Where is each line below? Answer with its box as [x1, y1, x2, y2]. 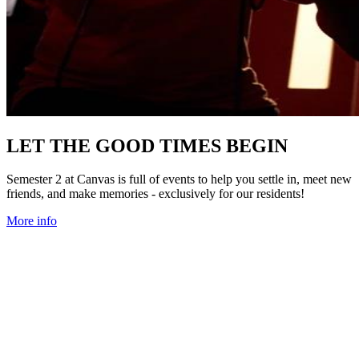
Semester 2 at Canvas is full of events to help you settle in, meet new [6, 172, 352, 187]
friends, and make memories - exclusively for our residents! [6, 187, 305, 201]
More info [6, 214, 57, 228]
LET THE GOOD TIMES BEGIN [6, 135, 288, 156]
